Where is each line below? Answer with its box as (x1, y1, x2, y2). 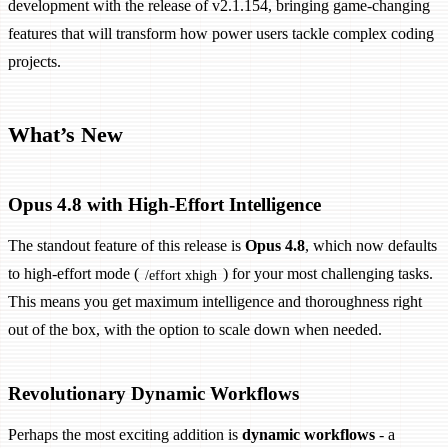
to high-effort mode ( (8, 265, 139, 283)
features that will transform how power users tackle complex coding (8, 25, 434, 43)
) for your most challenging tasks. (222, 265, 433, 283)
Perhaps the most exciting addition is (8, 426, 242, 444)
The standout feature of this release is (8, 237, 245, 255)
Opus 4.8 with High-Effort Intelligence (8, 194, 321, 216)
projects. (8, 53, 61, 71)
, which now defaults (305, 237, 437, 255)
